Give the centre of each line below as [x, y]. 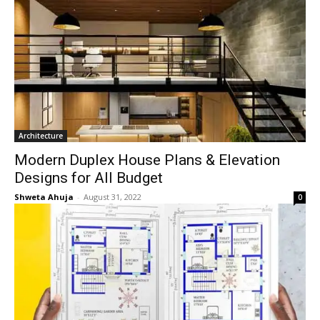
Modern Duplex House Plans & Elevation [147, 160]
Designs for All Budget [89, 178]
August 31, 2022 [112, 197]
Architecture [41, 136]
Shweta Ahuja [44, 197]
